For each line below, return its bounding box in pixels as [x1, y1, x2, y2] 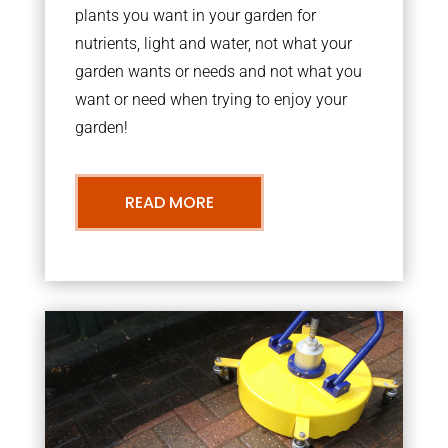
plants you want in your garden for [74, 6, 316, 25]
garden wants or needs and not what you [74, 62, 362, 81]
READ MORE [124, 191, 214, 214]
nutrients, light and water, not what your [74, 34, 352, 53]
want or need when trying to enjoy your [74, 90, 347, 109]
